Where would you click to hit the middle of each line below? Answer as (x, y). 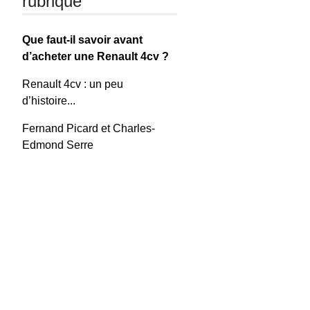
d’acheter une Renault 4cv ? (96, 56)
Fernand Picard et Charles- (89, 128)
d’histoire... (49, 100)
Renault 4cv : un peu (73, 84)
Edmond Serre (58, 145)
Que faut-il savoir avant (83, 39)
